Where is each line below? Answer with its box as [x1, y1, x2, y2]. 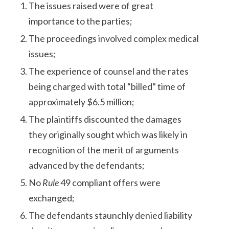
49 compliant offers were [59, 177, 161, 188]
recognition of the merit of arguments [29, 144, 179, 155]
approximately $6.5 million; [29, 96, 135, 107]
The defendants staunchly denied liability [29, 210, 193, 221]
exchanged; [29, 192, 75, 203]
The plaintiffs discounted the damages [29, 113, 182, 125]
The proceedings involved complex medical [29, 33, 199, 44]
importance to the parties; [29, 15, 133, 27]
